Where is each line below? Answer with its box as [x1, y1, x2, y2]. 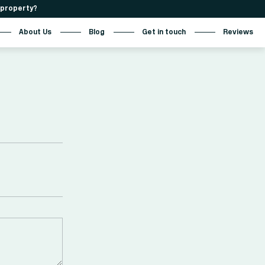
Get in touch [142, 28, 186, 37]
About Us [19, 28, 51, 37]
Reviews [223, 28, 253, 37]
